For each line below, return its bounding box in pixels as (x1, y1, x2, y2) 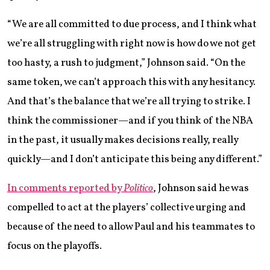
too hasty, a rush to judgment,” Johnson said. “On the (7, 56, 245, 71)
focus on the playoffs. (7, 239, 102, 254)
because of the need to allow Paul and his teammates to (7, 220, 255, 234)
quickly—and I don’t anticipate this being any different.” (7, 152, 262, 167)
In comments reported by (7, 181, 124, 196)
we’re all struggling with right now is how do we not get (7, 37, 256, 51)
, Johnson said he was (153, 181, 249, 196)
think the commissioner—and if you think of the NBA (7, 114, 253, 128)
